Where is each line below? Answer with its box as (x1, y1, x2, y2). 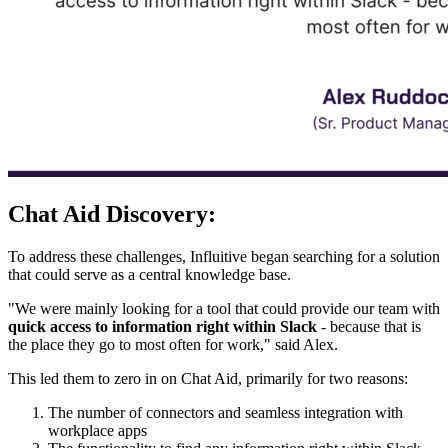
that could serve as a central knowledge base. (8, 266, 291, 284)
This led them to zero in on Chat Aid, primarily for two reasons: (8, 370, 408, 388)
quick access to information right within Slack (8, 318, 317, 336)
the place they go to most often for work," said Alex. (8, 336, 338, 354)
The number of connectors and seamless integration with (48, 404, 403, 422)
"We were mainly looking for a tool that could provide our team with (8, 300, 440, 318)
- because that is (317, 318, 421, 336)
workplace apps (48, 422, 147, 440)
